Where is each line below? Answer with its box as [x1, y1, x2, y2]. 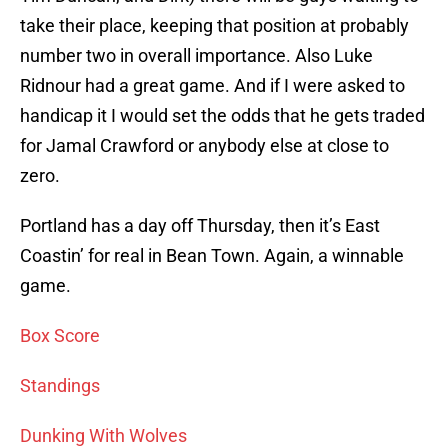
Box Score [20, 325, 100, 347]
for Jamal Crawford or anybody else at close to [20, 135, 389, 157]
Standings [20, 375, 100, 397]
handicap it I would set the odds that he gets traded [20, 105, 425, 127]
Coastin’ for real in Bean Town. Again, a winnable [20, 245, 404, 267]
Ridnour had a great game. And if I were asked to [20, 75, 405, 97]
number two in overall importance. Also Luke [20, 45, 373, 67]
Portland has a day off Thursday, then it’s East [20, 215, 380, 237]
